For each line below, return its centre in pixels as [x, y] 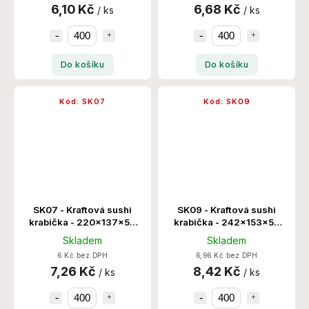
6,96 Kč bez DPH [227, 255]
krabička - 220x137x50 [82, 222]
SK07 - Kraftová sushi [82, 209]
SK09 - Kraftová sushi [227, 209]
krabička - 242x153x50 [227, 222]
